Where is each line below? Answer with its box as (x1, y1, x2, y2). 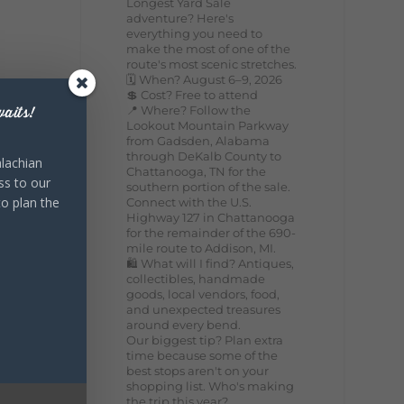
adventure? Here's (126, 10, 234, 25)
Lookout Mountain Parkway (126, 117, 289, 133)
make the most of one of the (126, 41, 291, 56)
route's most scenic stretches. (126, 56, 298, 71)
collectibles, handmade (126, 271, 266, 286)
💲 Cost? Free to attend (126, 87, 259, 102)
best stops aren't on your (126, 363, 270, 378)
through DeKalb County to (126, 148, 282, 163)
